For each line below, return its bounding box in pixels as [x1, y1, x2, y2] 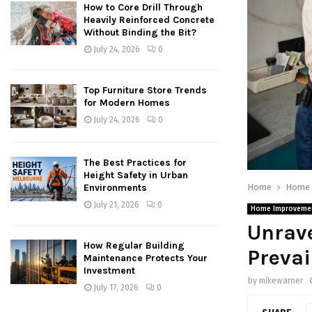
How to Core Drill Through [84, 1, 203, 14]
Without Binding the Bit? [84, 26, 196, 39]
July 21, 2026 [93, 200, 139, 210]
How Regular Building [84, 240, 185, 252]
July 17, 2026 [93, 283, 139, 293]
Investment [84, 265, 135, 277]
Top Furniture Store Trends [84, 84, 207, 97]
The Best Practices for [84, 157, 187, 169]
